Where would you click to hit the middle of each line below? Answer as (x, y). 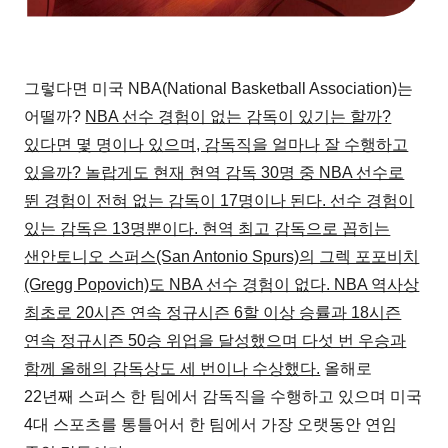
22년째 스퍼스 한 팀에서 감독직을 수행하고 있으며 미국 (223, 396)
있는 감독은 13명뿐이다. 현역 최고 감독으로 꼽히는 (207, 228)
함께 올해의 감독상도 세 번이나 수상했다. (172, 368)
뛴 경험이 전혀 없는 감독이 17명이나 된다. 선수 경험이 (219, 200)
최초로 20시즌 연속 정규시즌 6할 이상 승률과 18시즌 (213, 312)
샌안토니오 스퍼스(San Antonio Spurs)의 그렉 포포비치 (222, 256)
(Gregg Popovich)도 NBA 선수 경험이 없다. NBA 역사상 (222, 284)
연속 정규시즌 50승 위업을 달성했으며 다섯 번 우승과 (215, 340)
